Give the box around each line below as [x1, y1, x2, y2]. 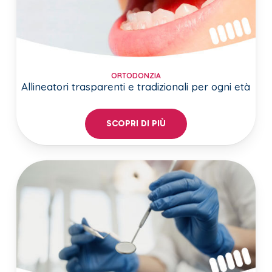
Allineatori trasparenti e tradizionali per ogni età [21, 80, 251, 93]
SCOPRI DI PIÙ [106, 118, 166, 129]
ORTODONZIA [110, 71, 161, 81]
